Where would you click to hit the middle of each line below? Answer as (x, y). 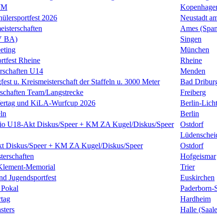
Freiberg (193, 92)
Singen (191, 39)
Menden (193, 71)
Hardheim (195, 199)
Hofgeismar (198, 156)
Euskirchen (197, 177)
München (195, 49)
